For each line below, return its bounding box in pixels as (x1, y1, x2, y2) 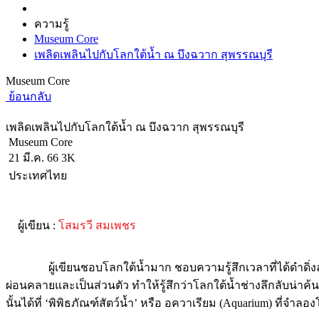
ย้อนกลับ (6, 90, 51, 103)
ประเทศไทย (6, 169, 67, 182)
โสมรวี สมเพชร (58, 219, 136, 231)
